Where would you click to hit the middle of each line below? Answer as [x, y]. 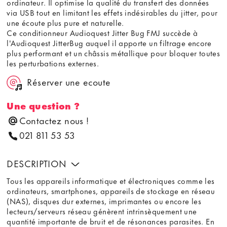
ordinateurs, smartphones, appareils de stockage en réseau [111, 190]
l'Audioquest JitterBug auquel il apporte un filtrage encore [109, 42]
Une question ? [43, 105]
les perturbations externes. [54, 63]
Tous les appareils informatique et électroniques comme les [111, 180]
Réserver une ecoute [69, 82]
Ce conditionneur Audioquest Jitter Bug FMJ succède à [102, 32]
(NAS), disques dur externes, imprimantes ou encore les [104, 200]
